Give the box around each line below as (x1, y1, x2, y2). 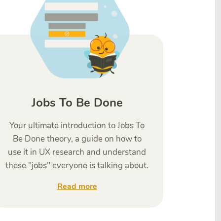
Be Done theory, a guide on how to (12, 133, 142, 145)
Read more (57, 181, 97, 192)
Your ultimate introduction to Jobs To (9, 120, 145, 131)
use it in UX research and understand (8, 147, 146, 158)
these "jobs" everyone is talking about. (5, 160, 148, 171)
